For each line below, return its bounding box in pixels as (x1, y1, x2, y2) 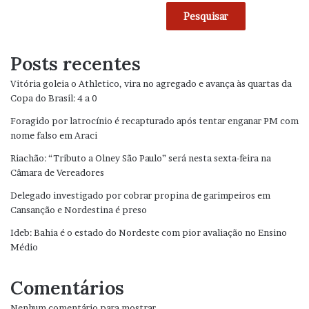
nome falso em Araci (10, 130, 97, 141)
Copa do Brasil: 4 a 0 (10, 92, 97, 104)
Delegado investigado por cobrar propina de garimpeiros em (10, 190, 270, 201)
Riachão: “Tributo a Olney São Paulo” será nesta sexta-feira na (10, 152, 271, 164)
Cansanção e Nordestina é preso (10, 204, 147, 216)
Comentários (10, 276, 124, 300)
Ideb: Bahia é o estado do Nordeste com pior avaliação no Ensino (10, 227, 287, 239)
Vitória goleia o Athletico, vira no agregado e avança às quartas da (10, 78, 292, 90)
